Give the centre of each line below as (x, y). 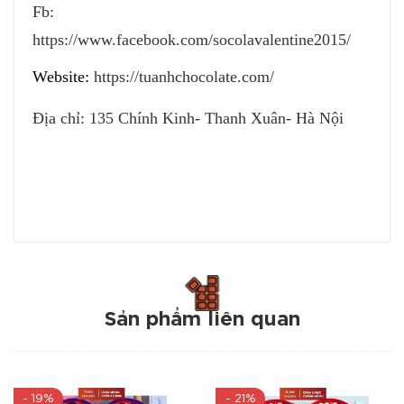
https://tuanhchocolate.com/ (184, 77)
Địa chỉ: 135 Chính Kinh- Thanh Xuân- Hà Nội (188, 119)
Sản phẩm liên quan (202, 321)
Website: (63, 77)
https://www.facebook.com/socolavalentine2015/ (192, 40)
